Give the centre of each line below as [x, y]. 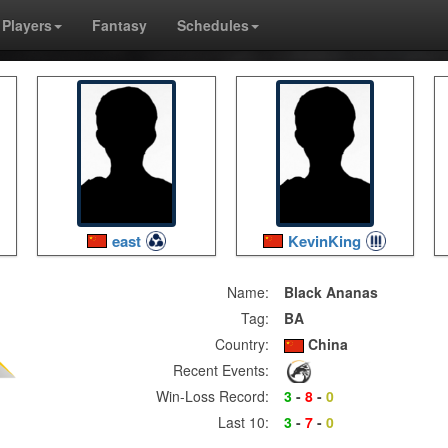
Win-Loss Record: [212, 396]
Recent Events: [221, 370]
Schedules [212, 25]
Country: [242, 344]
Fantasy [119, 25]
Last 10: [243, 422]
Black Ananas [331, 292]
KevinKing [325, 241]
